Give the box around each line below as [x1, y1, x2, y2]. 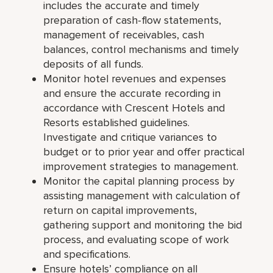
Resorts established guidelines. [43, 115, 190, 129]
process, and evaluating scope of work [43, 232, 230, 246]
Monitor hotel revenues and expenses [43, 71, 227, 85]
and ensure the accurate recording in [43, 86, 221, 100]
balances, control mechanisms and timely [43, 42, 239, 56]
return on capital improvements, [43, 203, 197, 217]
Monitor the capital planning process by [43, 174, 235, 188]
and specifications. [43, 247, 131, 261]
